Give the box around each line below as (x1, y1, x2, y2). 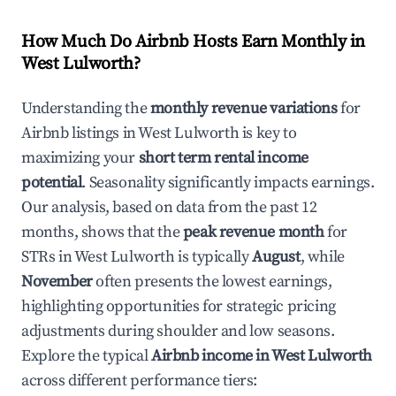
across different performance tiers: (21, 370, 258, 391)
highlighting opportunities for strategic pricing (21, 296, 336, 316)
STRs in (21, 247, 74, 267)
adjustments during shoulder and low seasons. (21, 321, 335, 341)
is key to (239, 123, 297, 143)
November (21, 271, 93, 292)
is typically (174, 247, 253, 267)
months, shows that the (21, 222, 183, 242)
